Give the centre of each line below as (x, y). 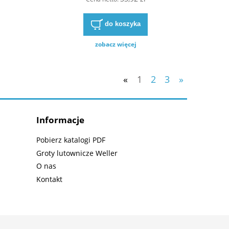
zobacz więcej (116, 44)
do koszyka (122, 24)
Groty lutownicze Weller (77, 153)
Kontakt (49, 179)
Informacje (60, 120)
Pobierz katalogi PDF (71, 140)
